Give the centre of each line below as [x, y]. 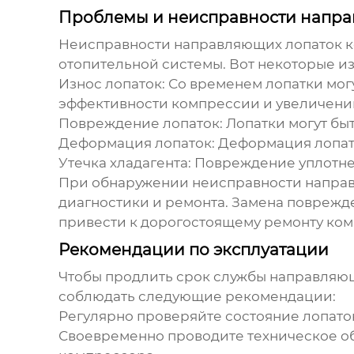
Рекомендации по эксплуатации [193, 250]
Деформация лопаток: [136, 143]
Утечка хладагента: [124, 163]
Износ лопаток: [111, 84]
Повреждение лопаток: [140, 124]
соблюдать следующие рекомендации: [197, 297]
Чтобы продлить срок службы [164, 277]
